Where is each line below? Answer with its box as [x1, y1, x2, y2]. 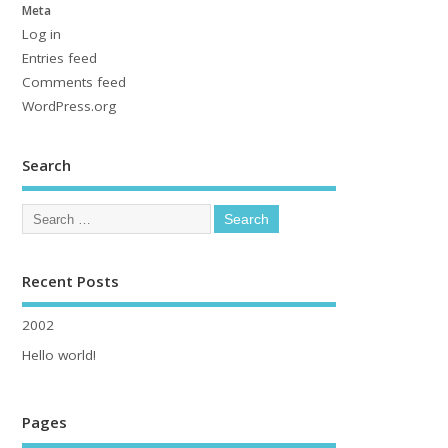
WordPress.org [22, 96, 117, 115]
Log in [22, 24, 62, 43]
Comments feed [22, 72, 127, 91]
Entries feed [22, 48, 98, 67]
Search [22, 154, 72, 175]
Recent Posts [22, 271, 120, 292]
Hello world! [22, 345, 97, 364]
